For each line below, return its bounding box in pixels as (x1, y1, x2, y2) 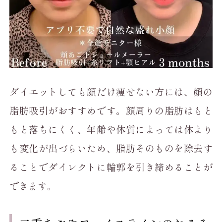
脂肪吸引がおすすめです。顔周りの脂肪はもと (9, 103, 213, 117)
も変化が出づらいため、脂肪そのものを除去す (9, 141, 213, 155)
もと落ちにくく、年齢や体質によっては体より (9, 122, 213, 136)
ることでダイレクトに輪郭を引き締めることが (9, 160, 213, 174)
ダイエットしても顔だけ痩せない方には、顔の (9, 84, 213, 99)
